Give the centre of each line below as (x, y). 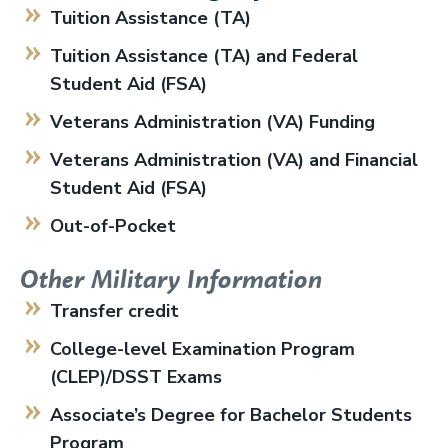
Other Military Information (171, 280)
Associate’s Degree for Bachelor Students (231, 415)
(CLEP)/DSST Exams (136, 377)
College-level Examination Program (202, 349)
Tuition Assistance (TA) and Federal (204, 56)
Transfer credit (114, 311)
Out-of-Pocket (113, 226)
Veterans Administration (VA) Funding (212, 122)
